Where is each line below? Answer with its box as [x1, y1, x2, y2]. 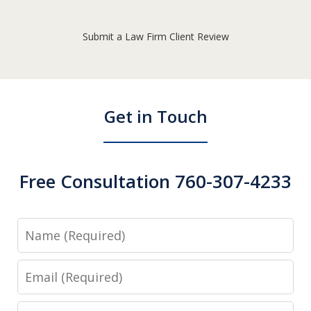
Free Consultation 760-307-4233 [19, 169, 292, 194]
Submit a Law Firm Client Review [82, 30, 229, 44]
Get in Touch [103, 105, 208, 128]
